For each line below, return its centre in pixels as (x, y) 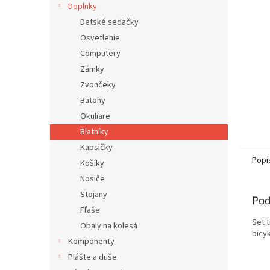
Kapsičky (96, 148)
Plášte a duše (93, 257)
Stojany (94, 195)
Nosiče (93, 179)
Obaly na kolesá (109, 226)
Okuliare (95, 116)
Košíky (92, 163)
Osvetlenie (100, 38)
